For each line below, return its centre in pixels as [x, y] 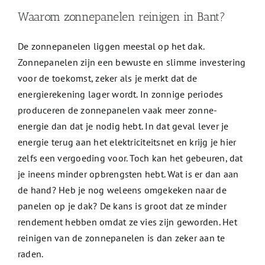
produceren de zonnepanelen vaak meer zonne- [117, 110]
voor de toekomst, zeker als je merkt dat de [107, 78]
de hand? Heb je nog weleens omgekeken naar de [122, 190]
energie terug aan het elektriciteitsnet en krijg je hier [127, 142]
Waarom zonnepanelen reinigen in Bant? [121, 17]
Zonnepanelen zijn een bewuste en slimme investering [132, 62]
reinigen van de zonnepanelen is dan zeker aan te [121, 238]
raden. [30, 254]
